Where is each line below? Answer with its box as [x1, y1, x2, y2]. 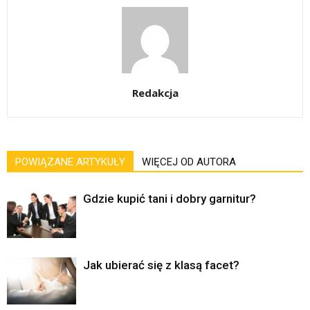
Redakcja [131, 85, 179, 100]
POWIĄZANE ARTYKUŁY [15, 155, 125, 168]
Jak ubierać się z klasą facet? [83, 257, 239, 272]
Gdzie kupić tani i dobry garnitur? [83, 191, 256, 206]
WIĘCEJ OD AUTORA [142, 155, 236, 168]
